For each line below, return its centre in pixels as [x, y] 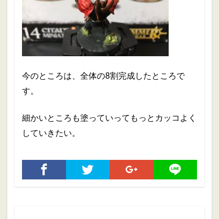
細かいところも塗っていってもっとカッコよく [109, 118]
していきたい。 [51, 133]
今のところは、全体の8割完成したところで [103, 76]
